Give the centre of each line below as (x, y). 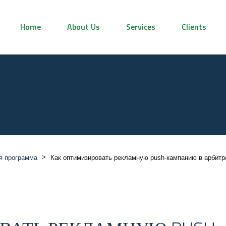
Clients (194, 27)
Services (141, 27)
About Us (83, 27)
